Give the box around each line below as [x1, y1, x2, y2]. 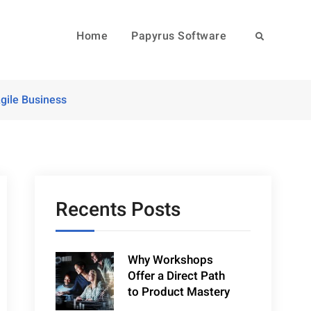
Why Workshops [128, 251, 214, 269]
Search [254, 30, 280, 42]
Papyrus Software [131, 28, 226, 44]
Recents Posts [56, 195, 180, 224]
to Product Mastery [128, 283, 230, 301]
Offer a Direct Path [128, 267, 226, 285]
